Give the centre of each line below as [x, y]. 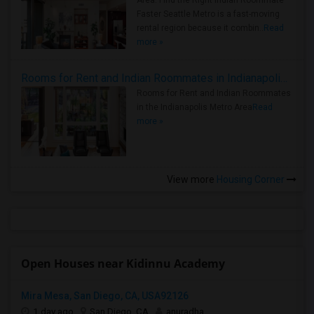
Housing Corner [251, 179]
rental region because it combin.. [200, 28]
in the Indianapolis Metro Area [194, 107]
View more [191, 179]
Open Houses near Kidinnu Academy [123, 264]
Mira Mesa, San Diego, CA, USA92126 [105, 296]
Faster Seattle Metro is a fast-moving [208, 14]
